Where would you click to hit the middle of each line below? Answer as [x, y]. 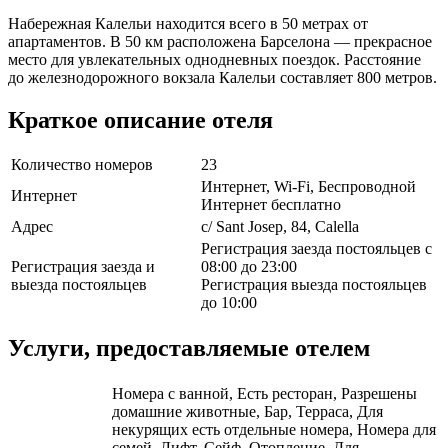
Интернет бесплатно [271, 205]
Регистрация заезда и [83, 267]
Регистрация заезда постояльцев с [316, 249]
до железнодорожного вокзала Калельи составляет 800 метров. [222, 77]
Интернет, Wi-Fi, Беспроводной [308, 187]
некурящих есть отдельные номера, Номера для [274, 430]
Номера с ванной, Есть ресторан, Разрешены [264, 394]
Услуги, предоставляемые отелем [189, 348]
